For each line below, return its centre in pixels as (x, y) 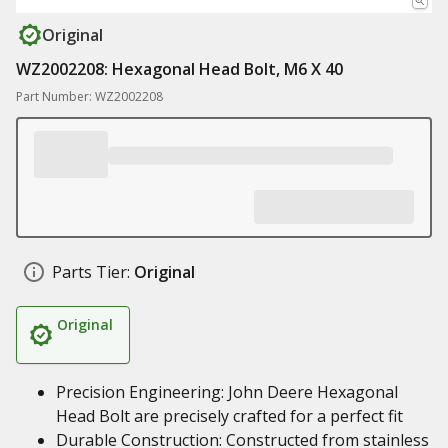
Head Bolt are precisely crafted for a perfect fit (229, 416)
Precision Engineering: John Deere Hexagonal (227, 392)
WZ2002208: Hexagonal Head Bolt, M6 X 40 (179, 69)
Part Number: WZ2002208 (89, 96)
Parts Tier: (91, 272)
